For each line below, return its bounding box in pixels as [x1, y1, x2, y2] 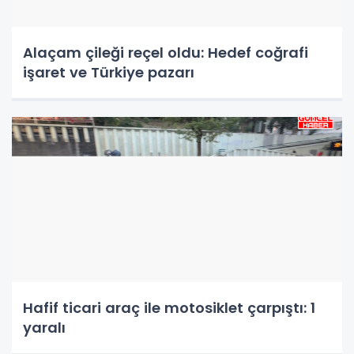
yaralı [23, 317, 66, 337]
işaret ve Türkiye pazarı [23, 62, 194, 82]
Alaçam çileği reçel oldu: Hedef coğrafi [23, 42, 308, 62]
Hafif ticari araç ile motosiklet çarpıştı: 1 [23, 297, 315, 318]
